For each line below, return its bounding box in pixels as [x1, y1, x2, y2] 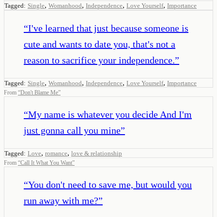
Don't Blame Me [20, 89, 58, 96]
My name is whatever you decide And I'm [28, 108, 192, 120]
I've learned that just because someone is [28, 22, 188, 33]
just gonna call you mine [24, 124, 121, 136]
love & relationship [71, 149, 122, 157]
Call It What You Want [20, 159, 72, 166]
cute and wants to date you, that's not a [24, 38, 175, 49]
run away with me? [24, 195, 98, 206]
